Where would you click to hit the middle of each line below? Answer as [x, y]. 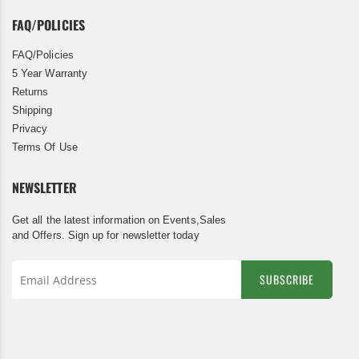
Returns [30, 92]
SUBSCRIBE [287, 280]
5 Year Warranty [50, 74]
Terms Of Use [45, 147]
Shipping [32, 111]
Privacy [30, 129]
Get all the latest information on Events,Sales [119, 220]
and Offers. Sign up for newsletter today [106, 236]
